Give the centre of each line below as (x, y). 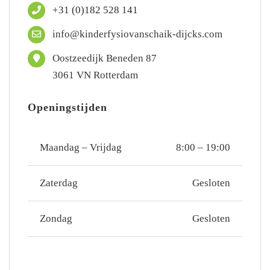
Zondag (56, 218)
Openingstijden (67, 107)
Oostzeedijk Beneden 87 (104, 58)
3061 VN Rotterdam (95, 75)
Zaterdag (58, 183)
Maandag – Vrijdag (80, 147)
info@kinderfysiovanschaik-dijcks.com (137, 34)
